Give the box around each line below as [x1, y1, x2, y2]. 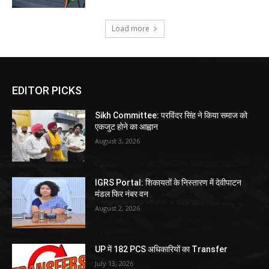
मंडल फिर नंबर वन [95, 189, 149, 199]
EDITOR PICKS [12, 84, 82, 97]
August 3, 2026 [95, 136, 141, 146]
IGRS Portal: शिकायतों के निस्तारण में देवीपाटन [95, 177, 242, 187]
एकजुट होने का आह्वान [95, 122, 159, 132]
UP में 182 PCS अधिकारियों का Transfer [95, 244, 228, 255]
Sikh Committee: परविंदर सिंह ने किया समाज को [95, 110, 248, 121]
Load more [111, 23, 150, 34]
